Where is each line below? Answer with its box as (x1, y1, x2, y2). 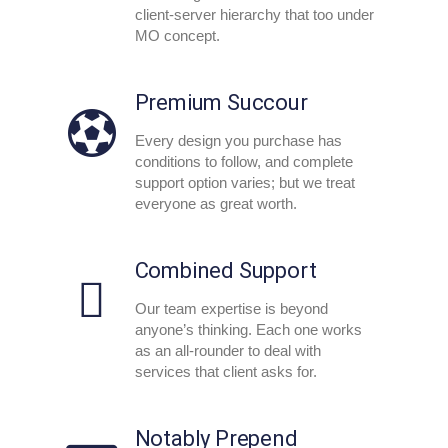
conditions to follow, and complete (134, 152, 353, 170)
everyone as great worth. (134, 194, 297, 212)
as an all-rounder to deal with (134, 341, 321, 359)
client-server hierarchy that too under (134, 5, 374, 23)
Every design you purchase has (134, 131, 342, 149)
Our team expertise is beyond (134, 299, 328, 317)
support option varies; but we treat (134, 173, 355, 191)
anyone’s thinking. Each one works (134, 320, 362, 338)
